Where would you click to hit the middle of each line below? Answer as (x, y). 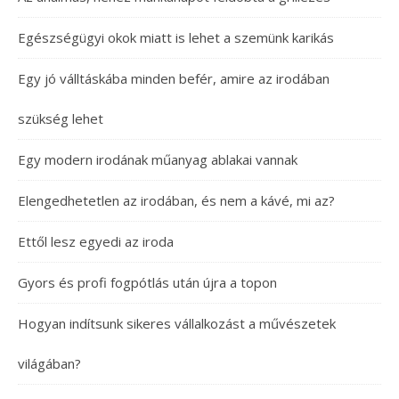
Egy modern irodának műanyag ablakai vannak (158, 159)
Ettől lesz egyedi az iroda (96, 241)
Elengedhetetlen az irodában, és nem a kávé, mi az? (176, 200)
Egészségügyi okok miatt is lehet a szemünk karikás (176, 37)
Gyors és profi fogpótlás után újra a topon (147, 282)
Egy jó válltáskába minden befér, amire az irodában (174, 78)
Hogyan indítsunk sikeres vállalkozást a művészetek (177, 323)
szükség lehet (61, 118)
